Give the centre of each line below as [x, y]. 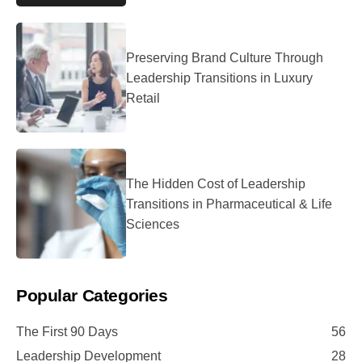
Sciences [153, 224]
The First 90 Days [67, 332]
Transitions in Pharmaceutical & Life [229, 204]
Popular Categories [92, 296]
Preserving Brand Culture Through [225, 57]
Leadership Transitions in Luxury [219, 78]
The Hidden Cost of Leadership [216, 183]
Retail [143, 98]
